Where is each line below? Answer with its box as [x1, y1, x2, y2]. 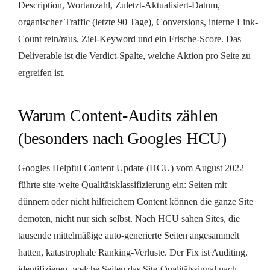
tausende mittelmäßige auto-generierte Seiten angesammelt [18, 230, 239, 240]
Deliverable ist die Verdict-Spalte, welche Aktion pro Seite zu [18, 50, 251, 61]
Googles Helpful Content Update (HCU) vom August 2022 [18, 162, 244, 173]
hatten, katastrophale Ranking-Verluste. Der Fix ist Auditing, [18, 246, 248, 257]
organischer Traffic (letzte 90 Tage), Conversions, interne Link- [18, 16, 258, 27]
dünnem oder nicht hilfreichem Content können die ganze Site [18, 196, 253, 207]
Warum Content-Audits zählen [18, 105, 218, 125]
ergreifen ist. [18, 67, 65, 78]
